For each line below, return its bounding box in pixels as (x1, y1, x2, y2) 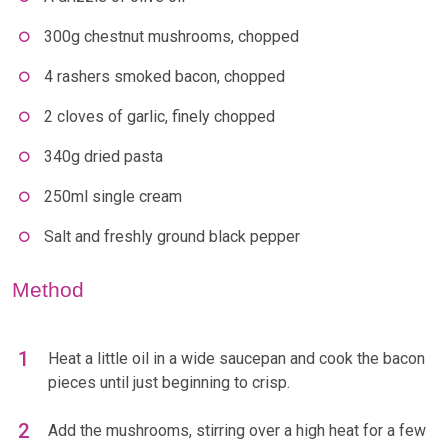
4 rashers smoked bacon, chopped (44, 67, 285, 87)
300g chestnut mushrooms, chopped (44, 27, 299, 47)
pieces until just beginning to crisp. (48, 373, 290, 393)
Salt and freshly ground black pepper (44, 227, 300, 247)
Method (12, 278, 84, 302)
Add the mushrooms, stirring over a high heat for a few (48, 421, 426, 441)
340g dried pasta (44, 147, 163, 167)
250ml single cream (44, 187, 182, 207)
